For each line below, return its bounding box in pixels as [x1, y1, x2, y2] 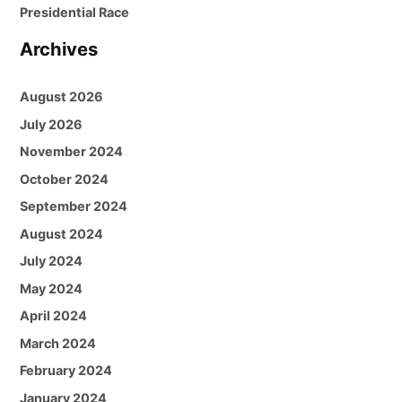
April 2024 [20, 308, 88, 324]
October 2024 [20, 170, 109, 187]
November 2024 [20, 144, 124, 160]
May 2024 [20, 280, 83, 296]
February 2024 [20, 363, 113, 379]
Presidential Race [20, 4, 130, 21]
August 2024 [20, 225, 104, 241]
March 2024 [20, 335, 97, 351]
